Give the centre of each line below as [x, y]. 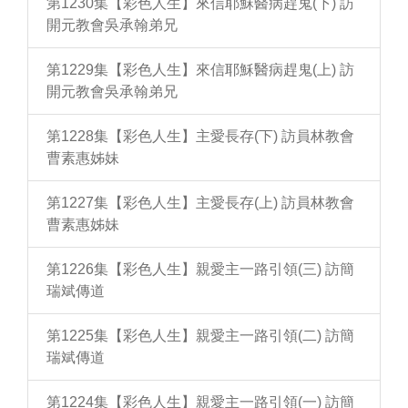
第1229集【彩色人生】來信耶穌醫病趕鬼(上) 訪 [200, 70]
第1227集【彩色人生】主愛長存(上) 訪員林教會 [200, 203]
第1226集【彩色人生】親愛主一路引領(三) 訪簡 [200, 269]
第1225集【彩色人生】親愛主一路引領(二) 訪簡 [200, 336]
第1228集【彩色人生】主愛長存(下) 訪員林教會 [200, 136]
